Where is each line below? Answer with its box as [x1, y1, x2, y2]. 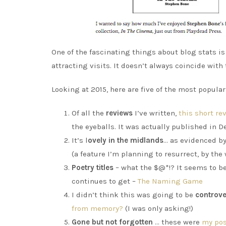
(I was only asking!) [123, 204, 193, 213]
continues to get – [72, 177, 138, 186]
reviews [106, 108, 133, 118]
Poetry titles [72, 163, 114, 172]
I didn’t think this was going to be [72, 190, 195, 199]
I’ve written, [133, 108, 179, 118]
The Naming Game [138, 177, 203, 186]
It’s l [72, 136, 88, 145]
